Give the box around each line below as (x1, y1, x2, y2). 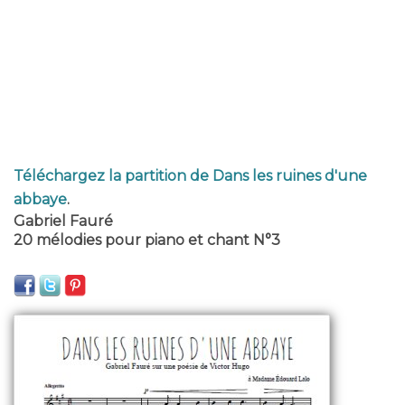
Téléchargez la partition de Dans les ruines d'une (14, 167, 367, 184)
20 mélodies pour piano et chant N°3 (14, 231, 280, 249)
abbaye (14, 191, 67, 208)
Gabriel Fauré (14, 212, 113, 230)
